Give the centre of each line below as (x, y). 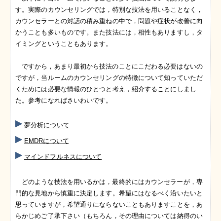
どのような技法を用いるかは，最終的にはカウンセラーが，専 (112, 182)
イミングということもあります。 (64, 44)
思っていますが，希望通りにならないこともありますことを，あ (109, 205)
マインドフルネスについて (63, 157)
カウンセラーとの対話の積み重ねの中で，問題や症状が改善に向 (109, 21)
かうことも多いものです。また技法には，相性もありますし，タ (109, 33)
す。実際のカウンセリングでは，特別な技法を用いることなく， (109, 10)
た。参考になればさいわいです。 (64, 101)
